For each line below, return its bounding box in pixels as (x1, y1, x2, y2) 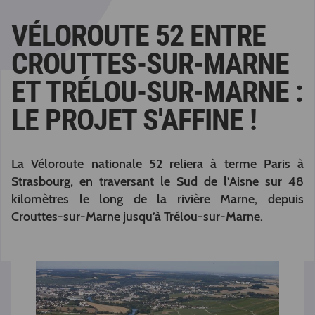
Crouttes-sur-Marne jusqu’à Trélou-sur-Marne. (11, 209, 263, 224)
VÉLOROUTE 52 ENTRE (11, 18, 266, 53)
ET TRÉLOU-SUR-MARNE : (11, 75, 303, 109)
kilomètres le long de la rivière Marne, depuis (11, 191, 304, 207)
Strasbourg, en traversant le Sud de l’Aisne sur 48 (11, 174, 304, 189)
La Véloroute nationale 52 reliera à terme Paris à (11, 156, 304, 172)
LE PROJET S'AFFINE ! (11, 103, 257, 137)
